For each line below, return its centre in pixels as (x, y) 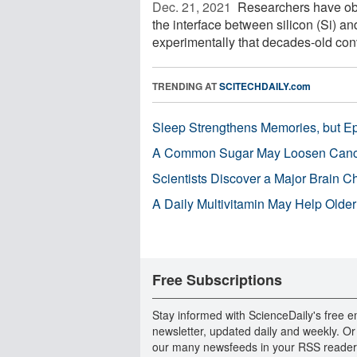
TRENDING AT (186, 86)
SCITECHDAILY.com (265, 86)
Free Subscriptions (217, 279)
